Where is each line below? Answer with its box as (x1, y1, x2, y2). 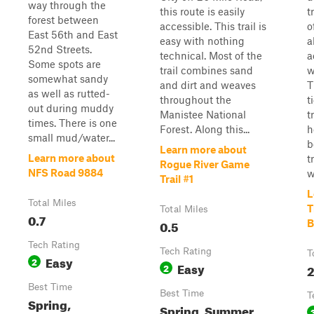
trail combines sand (160, 64, 253, 76)
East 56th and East (28, 28, 118, 41)
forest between (28, 13, 99, 26)
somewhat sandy (28, 72, 108, 85)
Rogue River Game (160, 158, 250, 170)
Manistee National (160, 108, 246, 121)
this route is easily (160, 5, 245, 18)
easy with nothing (160, 34, 245, 47)
